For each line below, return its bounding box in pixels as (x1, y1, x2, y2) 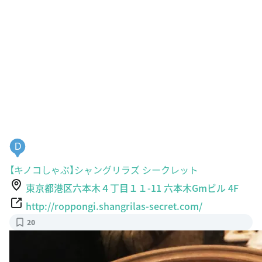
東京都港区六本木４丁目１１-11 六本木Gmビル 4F (26, 180, 239, 195)
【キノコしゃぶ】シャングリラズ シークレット (9, 162, 198, 177)
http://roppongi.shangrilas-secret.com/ (26, 198, 202, 213)
